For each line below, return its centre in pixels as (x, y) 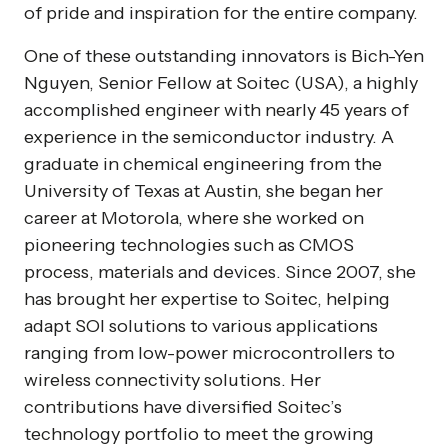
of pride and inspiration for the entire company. (221, 13)
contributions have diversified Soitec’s (183, 407)
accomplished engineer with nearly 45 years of (216, 110)
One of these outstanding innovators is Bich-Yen (224, 56)
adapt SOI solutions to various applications (201, 326)
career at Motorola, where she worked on (194, 218)
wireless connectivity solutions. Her (172, 380)
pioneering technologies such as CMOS (189, 245)
